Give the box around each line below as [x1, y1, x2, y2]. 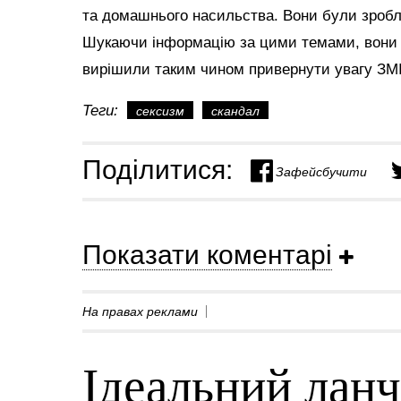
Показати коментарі [82, 239, 332, 269]
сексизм [136, 104, 184, 118]
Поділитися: [82, 155, 233, 184]
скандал [211, 104, 260, 118]
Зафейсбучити [276, 161, 367, 180]
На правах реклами [82, 303, 198, 319]
